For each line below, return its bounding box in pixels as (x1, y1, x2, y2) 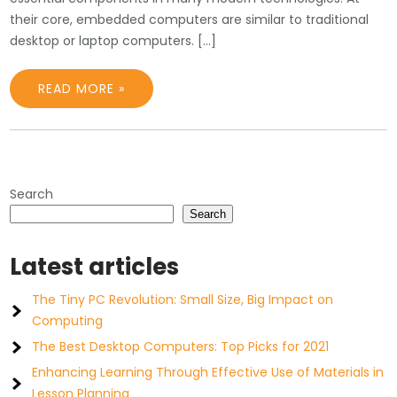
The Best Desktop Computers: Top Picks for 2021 (32, 338, 330, 355)
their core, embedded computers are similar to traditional (10, 11, 370, 28)
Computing (32, 312, 104, 330)
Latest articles (10, 251, 180, 283)
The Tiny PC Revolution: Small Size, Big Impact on (32, 291, 334, 308)
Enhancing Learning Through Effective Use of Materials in (32, 363, 385, 381)
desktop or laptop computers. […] (10, 32, 217, 50)
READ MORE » (38, 80, 126, 97)
